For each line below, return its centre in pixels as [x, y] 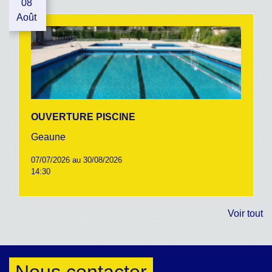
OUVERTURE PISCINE [83, 117]
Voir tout [245, 213]
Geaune [48, 137]
